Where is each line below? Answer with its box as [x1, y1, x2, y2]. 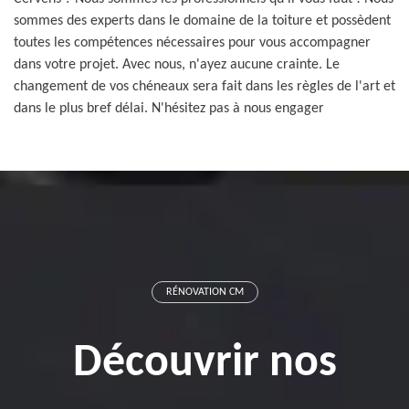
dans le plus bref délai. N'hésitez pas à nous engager [14, 101, 324, 116]
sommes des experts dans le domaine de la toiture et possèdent [14, 14, 391, 28]
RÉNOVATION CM [165, 287, 244, 298]
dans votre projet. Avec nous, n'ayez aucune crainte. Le [14, 58, 340, 72]
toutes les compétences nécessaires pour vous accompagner [14, 36, 371, 50]
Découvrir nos [72, 341, 337, 387]
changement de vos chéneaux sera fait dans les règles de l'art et [14, 79, 395, 94]
